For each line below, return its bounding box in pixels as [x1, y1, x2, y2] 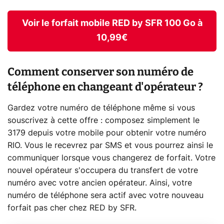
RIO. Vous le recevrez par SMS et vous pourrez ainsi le [7, 141, 213, 149]
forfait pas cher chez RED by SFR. [7, 203, 136, 212]
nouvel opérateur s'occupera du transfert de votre [7, 166, 198, 174]
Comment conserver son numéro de [7, 64, 193, 78]
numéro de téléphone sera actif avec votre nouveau [7, 191, 203, 199]
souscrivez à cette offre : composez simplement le [7, 116, 199, 124]
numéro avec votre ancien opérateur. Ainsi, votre [7, 178, 192, 187]
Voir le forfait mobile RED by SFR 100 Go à [21, 19, 202, 28]
